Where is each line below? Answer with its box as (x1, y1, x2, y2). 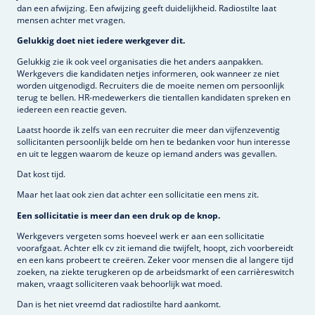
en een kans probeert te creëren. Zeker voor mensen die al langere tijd (17, 253, 293, 266)
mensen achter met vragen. (17, 14, 125, 27)
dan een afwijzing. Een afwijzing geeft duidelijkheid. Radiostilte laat (17, 2, 276, 15)
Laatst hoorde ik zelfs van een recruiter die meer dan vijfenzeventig (17, 123, 280, 136)
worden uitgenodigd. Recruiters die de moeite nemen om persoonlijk (17, 79, 284, 91)
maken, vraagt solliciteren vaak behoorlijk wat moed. (17, 277, 222, 290)
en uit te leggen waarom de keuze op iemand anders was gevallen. (17, 147, 277, 160)
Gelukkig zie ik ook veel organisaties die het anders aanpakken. (17, 55, 263, 67)
